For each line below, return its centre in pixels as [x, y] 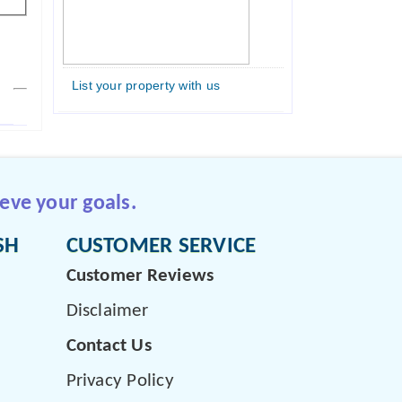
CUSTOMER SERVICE [161, 246]
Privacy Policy [120, 380]
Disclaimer [107, 310]
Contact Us [109, 345]
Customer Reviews [140, 275]
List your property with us [146, 85]
